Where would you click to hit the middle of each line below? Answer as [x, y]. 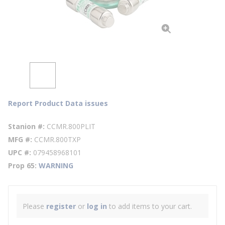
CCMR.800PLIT [71, 126]
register [61, 206]
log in [97, 206]
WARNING [56, 165]
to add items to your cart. [149, 206]
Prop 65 [21, 165]
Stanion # [25, 126]
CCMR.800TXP [58, 139]
